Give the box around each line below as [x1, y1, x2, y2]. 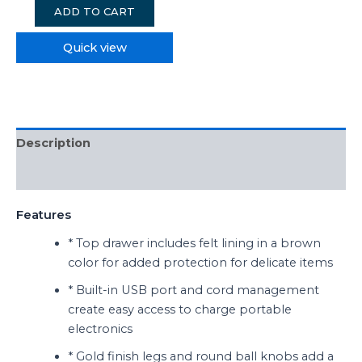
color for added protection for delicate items [67, 255, 333, 271]
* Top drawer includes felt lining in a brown [67, 236, 321, 251]
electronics [67, 322, 133, 337]
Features [16, 207, 71, 222]
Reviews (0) [16, 166, 90, 182]
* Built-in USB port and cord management [67, 283, 319, 298]
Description [16, 136, 90, 151]
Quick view [62, 40, 127, 55]
